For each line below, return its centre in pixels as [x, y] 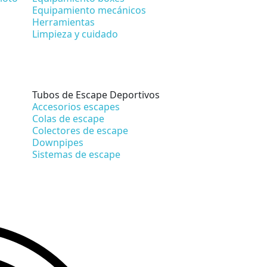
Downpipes [58, 142]
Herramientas [63, 22]
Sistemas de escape [76, 154]
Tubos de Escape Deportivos [96, 94]
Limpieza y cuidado [75, 34]
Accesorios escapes [76, 106]
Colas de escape [68, 118]
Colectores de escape [80, 130]
